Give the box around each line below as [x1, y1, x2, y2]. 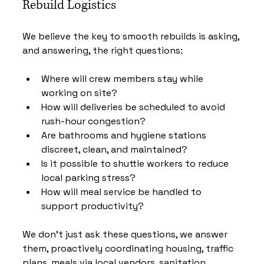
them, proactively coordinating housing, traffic [22, 242, 236, 255]
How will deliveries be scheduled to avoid [41, 100, 227, 113]
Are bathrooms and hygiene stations [41, 128, 209, 141]
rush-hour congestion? [41, 114, 146, 127]
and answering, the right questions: [22, 44, 183, 57]
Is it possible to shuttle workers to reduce [41, 157, 231, 170]
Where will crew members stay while [41, 72, 206, 85]
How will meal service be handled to [41, 185, 204, 198]
